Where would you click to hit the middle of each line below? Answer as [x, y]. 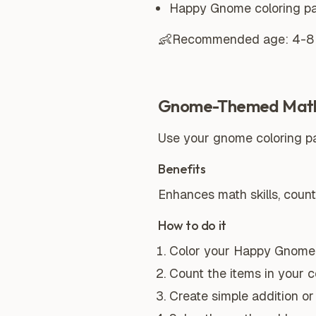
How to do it [192, 225]
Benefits [182, 169]
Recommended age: [232, 39]
